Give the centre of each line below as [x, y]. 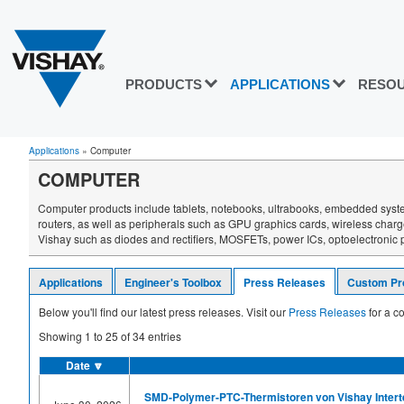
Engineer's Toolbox [173, 282]
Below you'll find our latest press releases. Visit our [164, 312]
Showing [62, 336]
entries [163, 336]
